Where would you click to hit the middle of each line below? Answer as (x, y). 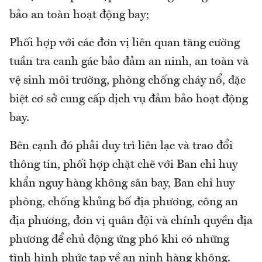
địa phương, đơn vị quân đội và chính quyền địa (131, 221)
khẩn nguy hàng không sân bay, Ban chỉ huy (122, 183)
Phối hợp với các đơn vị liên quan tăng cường (125, 43)
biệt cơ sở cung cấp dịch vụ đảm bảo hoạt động (129, 99)
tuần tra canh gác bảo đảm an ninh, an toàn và (129, 62)
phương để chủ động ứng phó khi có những (119, 239)
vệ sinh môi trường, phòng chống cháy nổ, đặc (127, 80)
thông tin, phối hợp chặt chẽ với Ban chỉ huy (123, 165)
